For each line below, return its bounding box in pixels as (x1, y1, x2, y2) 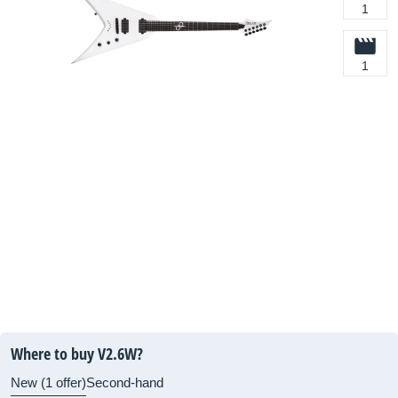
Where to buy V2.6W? (11, 343, 143, 364)
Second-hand (86, 375, 163, 390)
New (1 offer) (11, 375, 86, 390)
